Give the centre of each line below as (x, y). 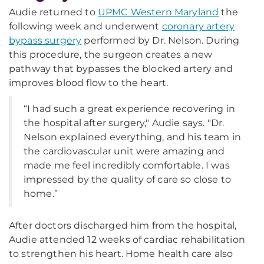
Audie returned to (53, 12)
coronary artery (198, 26)
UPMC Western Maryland (158, 12)
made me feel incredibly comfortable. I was (127, 165)
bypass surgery (45, 40)
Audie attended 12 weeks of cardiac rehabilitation (127, 240)
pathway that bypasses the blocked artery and (121, 69)
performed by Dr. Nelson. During (161, 40)
